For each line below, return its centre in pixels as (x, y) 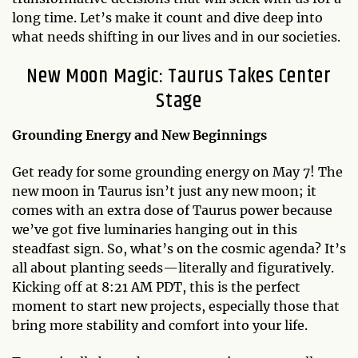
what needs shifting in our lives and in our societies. (176, 36)
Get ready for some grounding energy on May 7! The (177, 171)
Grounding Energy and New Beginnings (139, 135)
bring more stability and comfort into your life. (160, 325)
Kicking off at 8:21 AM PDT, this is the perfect (156, 286)
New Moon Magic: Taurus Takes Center (179, 76)
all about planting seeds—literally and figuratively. (173, 267)
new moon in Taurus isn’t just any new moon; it (164, 191)
